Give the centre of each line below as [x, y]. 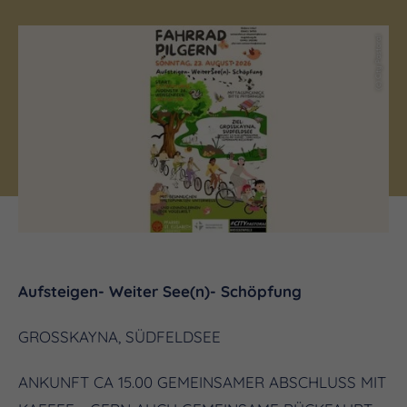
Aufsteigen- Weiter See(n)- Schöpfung [160, 291]
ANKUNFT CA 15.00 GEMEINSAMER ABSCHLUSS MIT [202, 382]
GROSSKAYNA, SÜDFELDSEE [119, 336]
